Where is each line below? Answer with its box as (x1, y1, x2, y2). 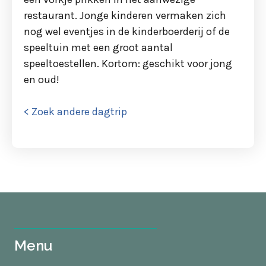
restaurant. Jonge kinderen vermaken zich (24, 9, 226, 22)
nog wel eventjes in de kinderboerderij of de (24, 25, 230, 38)
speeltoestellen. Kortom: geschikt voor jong (24, 57, 232, 70)
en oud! (24, 73, 59, 86)
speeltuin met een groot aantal (24, 41, 173, 54)
